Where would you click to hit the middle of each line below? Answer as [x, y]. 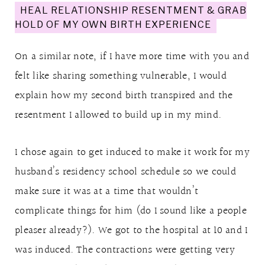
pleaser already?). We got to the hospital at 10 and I [131, 230]
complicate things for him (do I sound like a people [131, 211]
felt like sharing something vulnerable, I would [121, 76]
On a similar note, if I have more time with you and [132, 56]
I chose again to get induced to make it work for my [132, 152]
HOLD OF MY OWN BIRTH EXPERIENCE [113, 25]
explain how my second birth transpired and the [124, 96]
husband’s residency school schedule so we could [125, 172]
